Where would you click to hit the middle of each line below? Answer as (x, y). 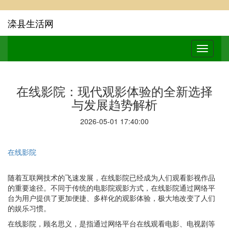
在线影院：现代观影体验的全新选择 (114, 91)
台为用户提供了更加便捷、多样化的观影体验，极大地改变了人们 (111, 198)
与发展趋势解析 (114, 104)
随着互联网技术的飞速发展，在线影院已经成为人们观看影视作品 (111, 177)
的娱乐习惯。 (29, 208)
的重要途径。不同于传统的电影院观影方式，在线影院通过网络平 (111, 188)
